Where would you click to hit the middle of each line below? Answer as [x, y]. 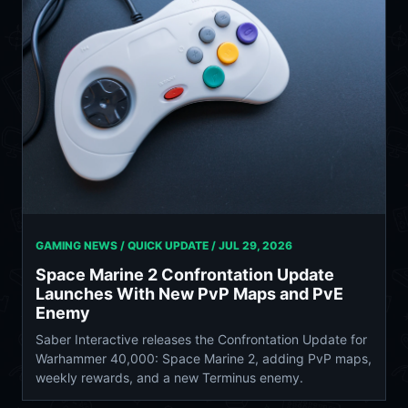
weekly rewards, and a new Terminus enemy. [169, 377]
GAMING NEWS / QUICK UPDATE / [127, 245]
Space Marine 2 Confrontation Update [185, 274]
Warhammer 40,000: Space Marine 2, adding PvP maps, [204, 358]
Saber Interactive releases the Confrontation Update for [201, 339]
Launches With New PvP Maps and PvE [189, 293]
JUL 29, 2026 [255, 245]
